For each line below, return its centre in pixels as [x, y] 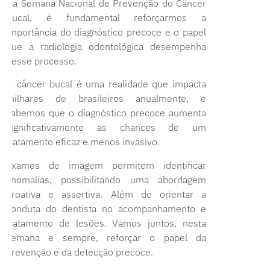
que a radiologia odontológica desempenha [106, 46]
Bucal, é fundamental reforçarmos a [106, 17]
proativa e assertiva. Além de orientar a [106, 194]
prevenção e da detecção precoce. [80, 252]
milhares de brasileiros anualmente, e [106, 99]
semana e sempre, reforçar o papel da [106, 237]
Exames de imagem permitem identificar [106, 165]
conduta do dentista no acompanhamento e [106, 208]
